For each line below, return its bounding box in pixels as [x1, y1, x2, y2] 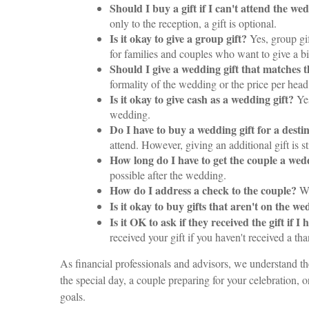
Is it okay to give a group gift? [110, 30, 247, 47]
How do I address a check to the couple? [110, 182, 297, 199]
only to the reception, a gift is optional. [110, 16, 277, 31]
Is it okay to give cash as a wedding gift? [110, 91, 294, 108]
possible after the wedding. [110, 168, 226, 183]
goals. [60, 289, 86, 304]
